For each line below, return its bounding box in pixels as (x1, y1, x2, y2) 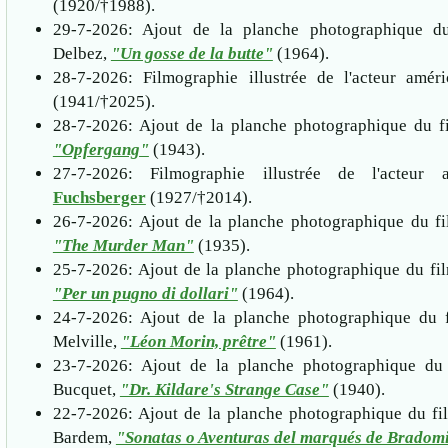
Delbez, (52, 43, 111, 63)
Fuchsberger (52, 187, 146, 207)
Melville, (52, 331, 121, 351)
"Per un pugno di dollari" (52, 283, 238, 303)
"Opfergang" (52, 139, 149, 159)
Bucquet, (52, 379, 120, 399)
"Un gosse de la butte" (110, 43, 273, 63)
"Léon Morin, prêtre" (120, 331, 276, 351)
